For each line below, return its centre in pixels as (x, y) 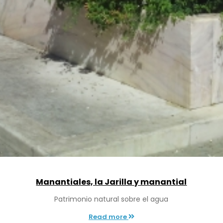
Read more (108, 217)
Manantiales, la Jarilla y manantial (111, 182)
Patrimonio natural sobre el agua (111, 199)
